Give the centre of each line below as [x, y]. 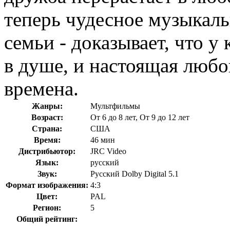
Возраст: [47, 118]
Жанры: [47, 106]
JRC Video [108, 151]
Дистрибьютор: [47, 151]
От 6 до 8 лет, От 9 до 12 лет [140, 118]
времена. [41, 89]
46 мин [103, 140]
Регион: [47, 208]
